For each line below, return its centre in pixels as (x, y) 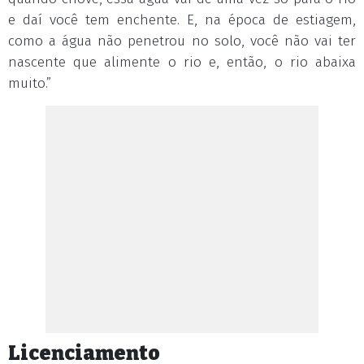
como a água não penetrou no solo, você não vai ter (182, 41)
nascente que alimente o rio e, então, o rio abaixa (182, 62)
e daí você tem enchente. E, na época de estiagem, (182, 20)
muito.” (30, 83)
